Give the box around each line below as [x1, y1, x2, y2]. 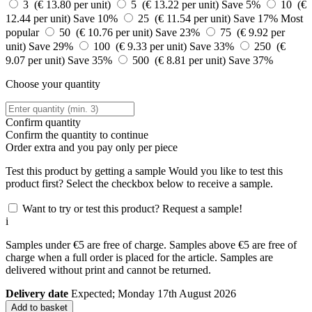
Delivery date [6, 288, 68, 300]
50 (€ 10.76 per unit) [59, 26, 155, 39]
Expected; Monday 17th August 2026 [71, 288, 236, 300]
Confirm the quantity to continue [6, 129, 148, 141]
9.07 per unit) [6, 54, 68, 67]
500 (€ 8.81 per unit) [132, 54, 228, 67]
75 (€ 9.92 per [220, 26, 285, 39]
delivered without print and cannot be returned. [6, 264, 211, 276]
